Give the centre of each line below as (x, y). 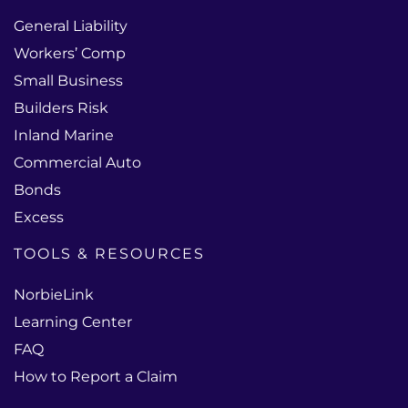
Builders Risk (61, 108)
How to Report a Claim (96, 377)
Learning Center (73, 322)
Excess (39, 217)
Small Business (68, 81)
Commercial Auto (77, 163)
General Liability (71, 26)
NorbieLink (54, 295)
